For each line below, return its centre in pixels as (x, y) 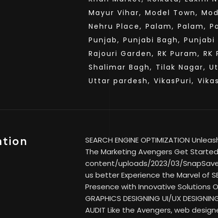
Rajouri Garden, (121, 54)
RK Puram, (179, 54)
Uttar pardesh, (119, 81)
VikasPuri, (174, 81)
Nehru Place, (115, 26)
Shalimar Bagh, (120, 67)
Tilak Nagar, (181, 67)
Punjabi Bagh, (152, 40)
